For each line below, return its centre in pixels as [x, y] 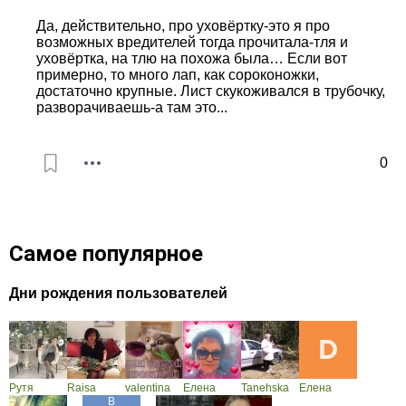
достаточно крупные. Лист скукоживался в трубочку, [211, 91]
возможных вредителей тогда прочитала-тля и [192, 42]
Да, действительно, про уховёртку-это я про [183, 26]
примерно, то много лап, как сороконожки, [178, 75]
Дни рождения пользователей [118, 294]
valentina [148, 388]
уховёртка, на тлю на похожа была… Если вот [192, 58]
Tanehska [265, 388]
